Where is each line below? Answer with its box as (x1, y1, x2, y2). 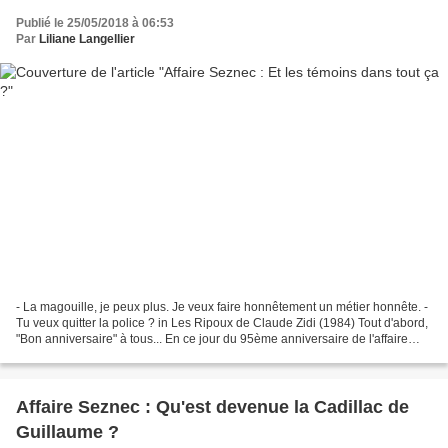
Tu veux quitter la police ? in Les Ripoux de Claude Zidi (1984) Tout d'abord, (16, 315, 428, 330)
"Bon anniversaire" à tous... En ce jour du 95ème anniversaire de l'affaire (16, 331, 408, 346)
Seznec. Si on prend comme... (16, 347, 178, 362)
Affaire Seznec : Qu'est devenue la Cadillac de (16, 396, 409, 417)
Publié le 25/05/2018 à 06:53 (16, 16, 174, 31)
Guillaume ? (16, 421, 119, 442)
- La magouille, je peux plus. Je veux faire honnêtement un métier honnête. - (16, 299, 428, 314)
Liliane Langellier (39, 32, 135, 47)
